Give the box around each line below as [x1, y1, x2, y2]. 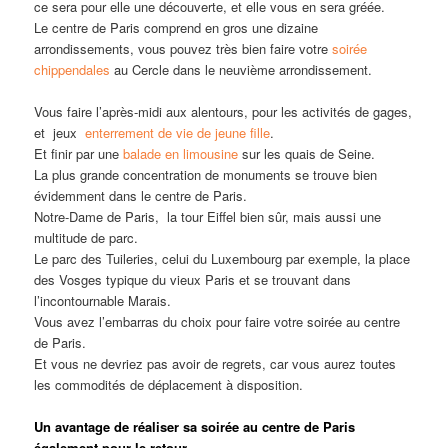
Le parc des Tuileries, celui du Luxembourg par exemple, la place [34, 249, 411, 269]
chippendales [34, 60, 111, 80]
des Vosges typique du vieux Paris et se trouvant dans [34, 270, 352, 290]
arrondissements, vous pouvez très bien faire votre [34, 39, 333, 59]
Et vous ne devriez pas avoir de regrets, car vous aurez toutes [34, 354, 397, 374]
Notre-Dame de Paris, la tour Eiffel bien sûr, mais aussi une [34, 207, 382, 227]
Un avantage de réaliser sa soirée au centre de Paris [34, 417, 356, 437]
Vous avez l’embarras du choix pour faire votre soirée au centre [34, 312, 401, 332]
